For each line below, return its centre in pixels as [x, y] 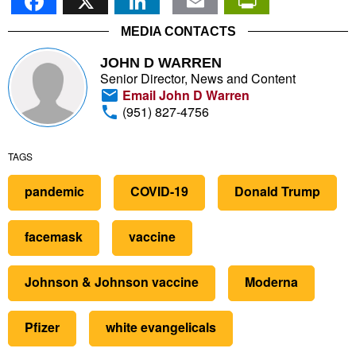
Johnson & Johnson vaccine [112, 281]
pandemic [54, 191]
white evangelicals [161, 327]
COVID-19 [159, 191]
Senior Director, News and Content [198, 78]
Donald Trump [277, 191]
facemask [54, 236]
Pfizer [42, 327]
